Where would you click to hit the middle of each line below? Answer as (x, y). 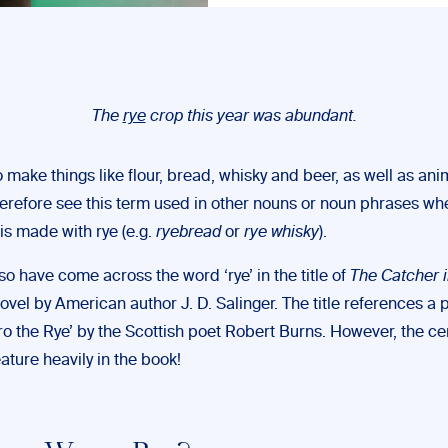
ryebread (188, 233)
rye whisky (281, 233)
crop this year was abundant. (251, 117)
